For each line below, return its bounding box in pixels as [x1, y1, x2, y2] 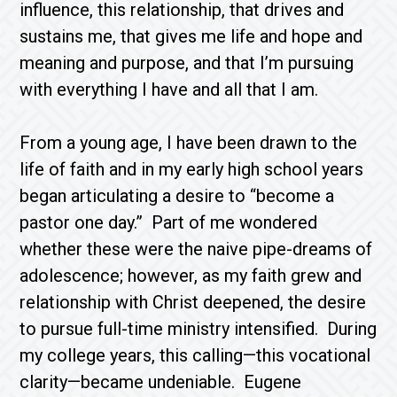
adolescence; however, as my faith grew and [19, 265, 362, 286]
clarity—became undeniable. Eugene [19, 371, 302, 393]
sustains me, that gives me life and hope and [19, 26, 363, 47]
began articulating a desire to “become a [19, 185, 335, 206]
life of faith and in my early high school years [19, 159, 364, 180]
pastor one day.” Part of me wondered [19, 212, 318, 233]
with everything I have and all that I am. [19, 79, 319, 100]
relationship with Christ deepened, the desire [19, 292, 367, 313]
